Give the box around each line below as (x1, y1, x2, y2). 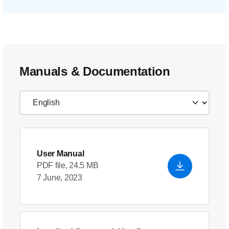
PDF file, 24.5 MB (37, 161, 99, 170)
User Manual (37, 149, 84, 158)
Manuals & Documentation (19, 64, 170, 78)
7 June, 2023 (37, 173, 82, 182)
